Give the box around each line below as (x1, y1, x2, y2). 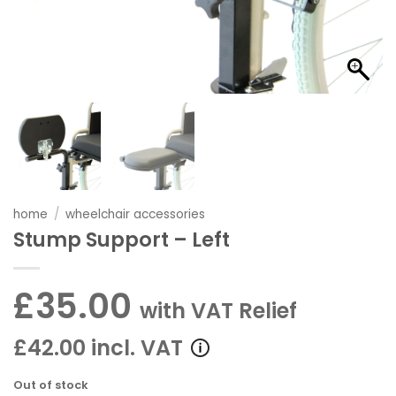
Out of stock (13, 377, 88, 392)
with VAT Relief (140, 296, 297, 326)
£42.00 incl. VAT (13, 333, 183, 363)
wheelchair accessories (65, 205, 206, 223)
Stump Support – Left (13, 225, 230, 255)
